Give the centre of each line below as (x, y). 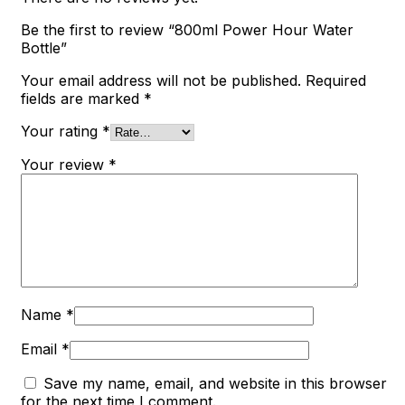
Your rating (61, 132)
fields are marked (82, 99)
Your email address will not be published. (161, 81)
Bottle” (44, 48)
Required (336, 81)
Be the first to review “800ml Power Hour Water (187, 30)
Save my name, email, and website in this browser (215, 384)
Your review (65, 165)
